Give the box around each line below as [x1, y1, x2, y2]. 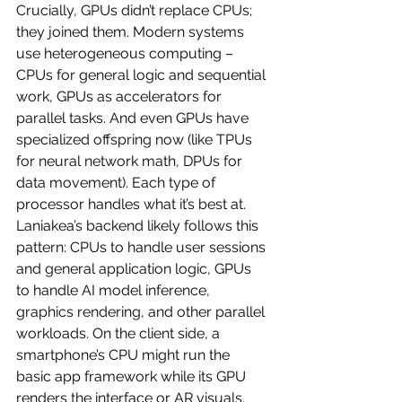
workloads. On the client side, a [16, 324, 223, 342]
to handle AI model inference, [16, 281, 214, 299]
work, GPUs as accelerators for [16, 87, 225, 105]
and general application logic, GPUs [16, 259, 255, 277]
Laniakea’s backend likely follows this [16, 216, 262, 234]
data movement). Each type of [16, 173, 219, 191]
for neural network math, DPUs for [16, 152, 246, 170]
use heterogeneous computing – [16, 44, 237, 62]
